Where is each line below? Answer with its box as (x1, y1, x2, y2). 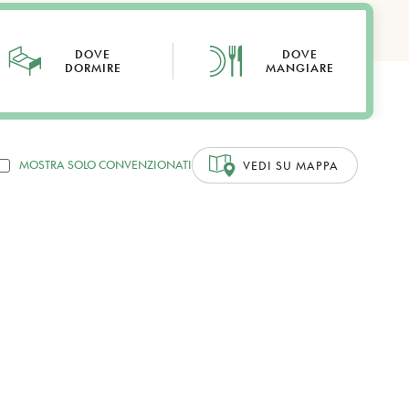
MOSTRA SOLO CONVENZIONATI (19, 158, 192, 172)
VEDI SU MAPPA (243, 158, 339, 173)
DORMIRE (64, 61, 121, 75)
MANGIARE (265, 61, 334, 75)
